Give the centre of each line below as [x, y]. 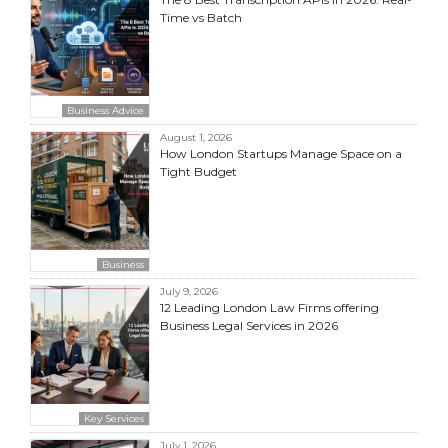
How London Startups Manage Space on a [281, 153]
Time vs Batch [201, 17]
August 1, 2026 [196, 137]
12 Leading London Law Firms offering [269, 307]
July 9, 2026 [189, 291]
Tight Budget [198, 171]
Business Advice [105, 110]
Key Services [114, 418]
